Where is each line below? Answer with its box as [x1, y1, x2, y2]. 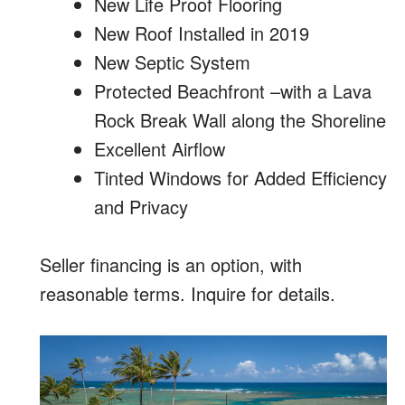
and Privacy [94, 193, 188, 221]
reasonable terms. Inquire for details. [40, 280, 335, 307]
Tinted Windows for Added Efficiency [94, 165, 387, 192]
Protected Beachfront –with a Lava [94, 78, 372, 105]
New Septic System [94, 49, 250, 76]
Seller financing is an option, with [40, 251, 302, 278]
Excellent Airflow [94, 136, 225, 163]
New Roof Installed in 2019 [94, 20, 309, 47]
